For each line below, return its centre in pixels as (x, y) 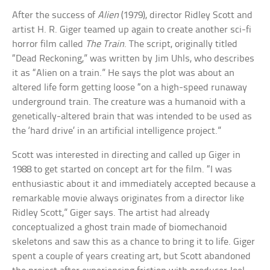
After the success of (55, 16)
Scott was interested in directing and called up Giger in (127, 155)
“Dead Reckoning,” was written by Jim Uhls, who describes (133, 59)
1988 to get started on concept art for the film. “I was (122, 170)
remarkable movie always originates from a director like (128, 199)
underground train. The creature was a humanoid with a (129, 102)
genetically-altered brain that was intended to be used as (132, 117)
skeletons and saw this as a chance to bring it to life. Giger (134, 242)
